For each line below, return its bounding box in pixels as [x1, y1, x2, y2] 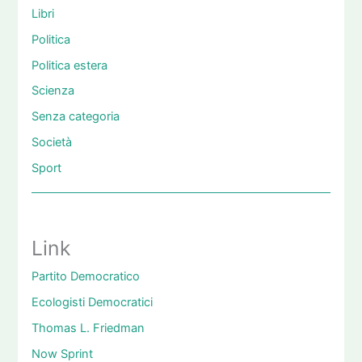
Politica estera [31, 57, 107, 73]
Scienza [31, 83, 74, 99]
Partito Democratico [31, 269, 140, 284]
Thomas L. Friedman [31, 321, 145, 336]
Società [31, 135, 72, 150]
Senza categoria [31, 109, 120, 124]
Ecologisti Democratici [31, 295, 153, 310]
